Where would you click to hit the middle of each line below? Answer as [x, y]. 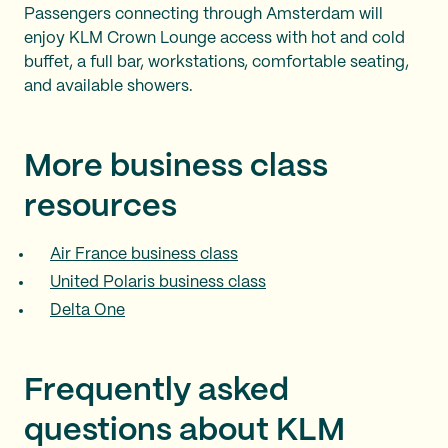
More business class [176, 166]
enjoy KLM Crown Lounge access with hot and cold [214, 38]
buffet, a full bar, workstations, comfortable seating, [216, 62]
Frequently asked [156, 390]
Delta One [87, 310]
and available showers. [108, 86]
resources [100, 206]
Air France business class [144, 254]
